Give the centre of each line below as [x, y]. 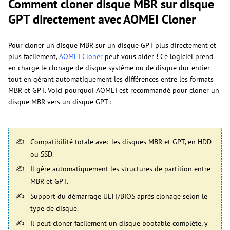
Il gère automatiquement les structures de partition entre [120, 169]
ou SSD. [42, 154]
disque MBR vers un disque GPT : [60, 102]
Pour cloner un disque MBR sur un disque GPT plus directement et [112, 45]
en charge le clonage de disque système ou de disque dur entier [109, 68]
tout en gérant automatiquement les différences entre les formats [111, 79]
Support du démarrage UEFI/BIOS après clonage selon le [119, 196]
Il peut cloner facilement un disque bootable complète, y [119, 224]
